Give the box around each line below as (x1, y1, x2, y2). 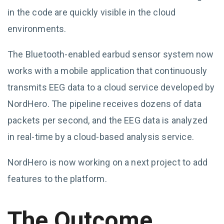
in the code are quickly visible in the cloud (7, 7, 176, 17)
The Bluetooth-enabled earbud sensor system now (7, 49, 213, 59)
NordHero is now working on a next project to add (7, 157, 208, 167)
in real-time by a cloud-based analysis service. (7, 131, 194, 142)
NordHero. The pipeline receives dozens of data (7, 98, 201, 109)
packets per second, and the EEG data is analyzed (7, 115, 208, 125)
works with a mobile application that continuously (7, 65, 207, 76)
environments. (7, 23, 66, 34)
